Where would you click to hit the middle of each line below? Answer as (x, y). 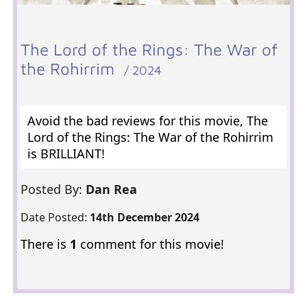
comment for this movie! (150, 244)
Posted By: (53, 189)
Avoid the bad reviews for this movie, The (147, 121)
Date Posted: (55, 217)
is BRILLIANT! (66, 153)
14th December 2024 (144, 217)
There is (45, 244)
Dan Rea (113, 189)
